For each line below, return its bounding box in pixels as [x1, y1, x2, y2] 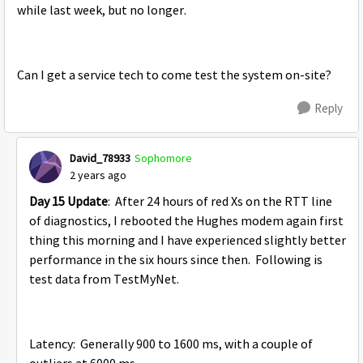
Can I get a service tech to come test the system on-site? [17, 67, 331, 83]
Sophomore [135, 151, 192, 165]
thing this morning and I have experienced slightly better [29, 233, 346, 249]
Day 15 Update [29, 194, 108, 210]
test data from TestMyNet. [29, 271, 179, 288]
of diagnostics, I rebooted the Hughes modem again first [29, 213, 344, 229]
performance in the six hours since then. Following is [29, 252, 322, 268]
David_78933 [70, 151, 130, 165]
